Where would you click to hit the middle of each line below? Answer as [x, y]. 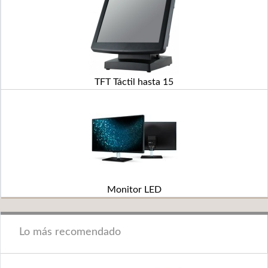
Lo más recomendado [70, 232]
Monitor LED [134, 190]
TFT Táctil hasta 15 [134, 82]
